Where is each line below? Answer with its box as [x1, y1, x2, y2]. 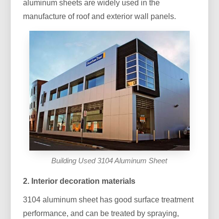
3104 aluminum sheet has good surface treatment [23, 196, 194, 204]
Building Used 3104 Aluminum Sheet [51, 156, 168, 165]
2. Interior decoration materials [23, 177, 136, 186]
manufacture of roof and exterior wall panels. [23, 12, 176, 21]
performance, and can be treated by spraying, [23, 209, 179, 218]
